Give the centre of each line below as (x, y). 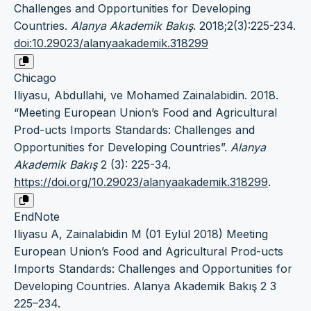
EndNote (37, 216)
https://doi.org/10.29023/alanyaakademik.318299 (141, 182)
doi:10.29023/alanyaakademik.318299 (111, 43)
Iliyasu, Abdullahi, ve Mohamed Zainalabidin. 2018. (146, 95)
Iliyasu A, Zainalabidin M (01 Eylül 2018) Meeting (141, 234)
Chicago (35, 77)
